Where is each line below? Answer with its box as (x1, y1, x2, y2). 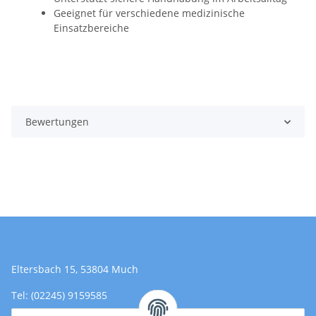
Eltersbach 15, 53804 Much (11, 262, 138, 276)
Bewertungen (25, 115, 89, 129)
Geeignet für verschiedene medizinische (54, 6, 245, 20)
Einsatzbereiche (54, 21, 129, 35)
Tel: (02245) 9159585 (11, 288, 107, 303)
